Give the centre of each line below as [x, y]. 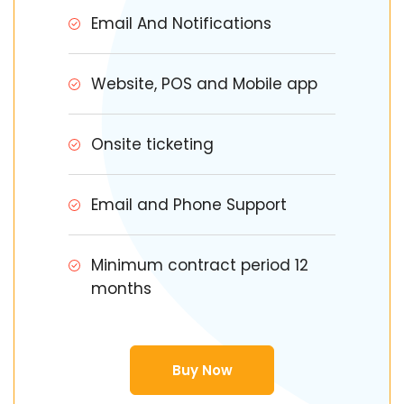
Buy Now [202, 370]
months [121, 289]
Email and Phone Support [189, 205]
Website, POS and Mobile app [204, 84]
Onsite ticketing [152, 144]
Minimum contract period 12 [200, 265]
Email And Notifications [181, 23]
